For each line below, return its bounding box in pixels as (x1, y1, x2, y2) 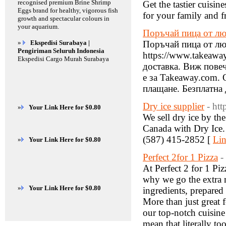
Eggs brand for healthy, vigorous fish (18, 7, 118, 14)
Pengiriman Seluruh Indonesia (18, 47, 104, 54)
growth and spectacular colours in (18, 15, 109, 22)
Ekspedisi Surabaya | (30, 39, 90, 46)
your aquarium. (18, 23, 59, 30)
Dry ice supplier (143, 101, 204, 111)
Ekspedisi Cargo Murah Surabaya (18, 55, 109, 63)
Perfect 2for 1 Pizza (143, 152, 218, 162)
